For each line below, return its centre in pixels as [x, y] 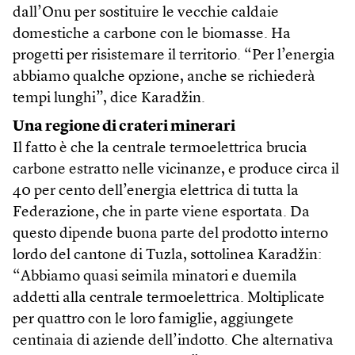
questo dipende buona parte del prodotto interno [170, 235]
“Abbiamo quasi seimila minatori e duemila [155, 277]
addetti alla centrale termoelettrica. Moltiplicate [169, 299]
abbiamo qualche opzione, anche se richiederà [164, 78]
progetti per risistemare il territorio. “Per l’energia [174, 56]
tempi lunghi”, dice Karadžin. [109, 99]
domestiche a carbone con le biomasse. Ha [152, 35]
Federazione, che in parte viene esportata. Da [161, 213]
